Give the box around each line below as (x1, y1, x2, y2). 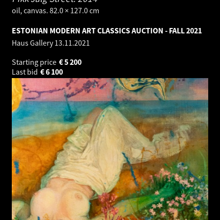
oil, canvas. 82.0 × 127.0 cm (12, 5, 99, 16)
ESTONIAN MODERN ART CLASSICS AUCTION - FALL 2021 (12, 26, 202, 36)
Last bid (12, 67, 39, 77)
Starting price (12, 57, 58, 67)
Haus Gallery (12, 38, 55, 48)
